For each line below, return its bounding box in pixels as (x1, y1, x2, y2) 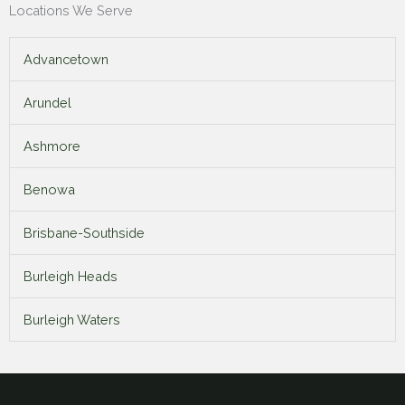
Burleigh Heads (23, 268, 118, 285)
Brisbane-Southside (23, 225, 145, 241)
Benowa (23, 182, 75, 198)
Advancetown (23, 52, 108, 68)
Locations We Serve (9, 3, 133, 19)
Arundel (23, 95, 71, 111)
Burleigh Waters (23, 312, 120, 328)
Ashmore (23, 138, 80, 155)
